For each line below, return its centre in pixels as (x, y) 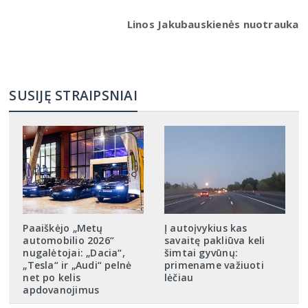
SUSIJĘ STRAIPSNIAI (73, 95)
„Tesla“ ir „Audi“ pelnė (77, 265)
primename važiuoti (214, 265)
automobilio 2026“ (69, 241)
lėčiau (179, 278)
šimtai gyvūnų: (201, 253)
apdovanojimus (61, 290)
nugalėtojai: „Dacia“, (74, 253)
